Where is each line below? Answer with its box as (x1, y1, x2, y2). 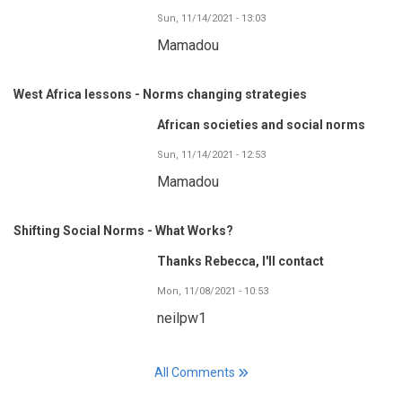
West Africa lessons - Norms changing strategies (13, 86, 307, 101)
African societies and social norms (157, 117, 365, 132)
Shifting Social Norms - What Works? (13, 223, 233, 238)
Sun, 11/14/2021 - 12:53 (157, 148, 266, 161)
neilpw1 (157, 309, 206, 327)
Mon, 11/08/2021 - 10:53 (157, 284, 268, 297)
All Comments (153, 364, 235, 380)
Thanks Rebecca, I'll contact (157, 253, 324, 268)
